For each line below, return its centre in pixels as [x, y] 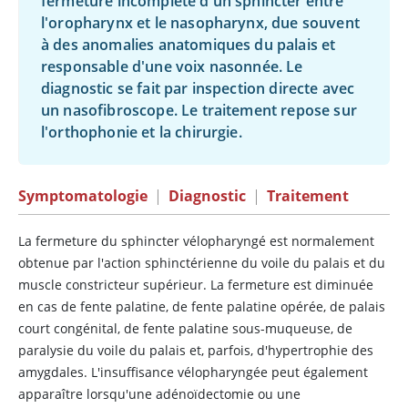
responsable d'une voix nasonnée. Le [172, 66]
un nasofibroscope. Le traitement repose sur [199, 110]
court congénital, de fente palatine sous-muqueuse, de [185, 328]
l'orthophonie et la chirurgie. [142, 132]
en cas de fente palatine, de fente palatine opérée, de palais [202, 306]
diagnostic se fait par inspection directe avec [198, 88]
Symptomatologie [83, 196]
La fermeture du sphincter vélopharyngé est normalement [196, 241]
